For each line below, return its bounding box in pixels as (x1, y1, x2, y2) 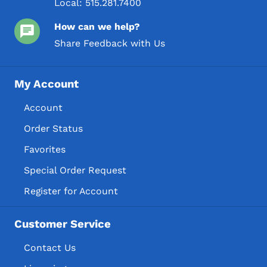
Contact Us (24, 241, 76, 253)
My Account (14, 77, 79, 91)
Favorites (24, 143, 66, 155)
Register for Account (24, 185, 118, 197)
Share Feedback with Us (54, 37, 166, 49)
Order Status (24, 122, 83, 134)
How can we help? (54, 20, 141, 32)
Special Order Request (24, 164, 126, 176)
